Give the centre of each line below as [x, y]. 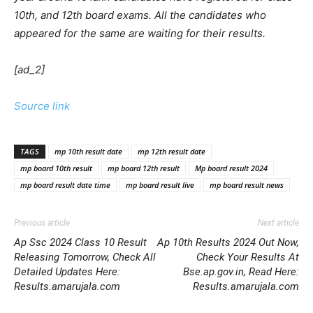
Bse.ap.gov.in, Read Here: [241, 271]
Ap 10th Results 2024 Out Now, [228, 242]
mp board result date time [65, 184]
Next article [278, 223]
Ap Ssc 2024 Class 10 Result [80, 242]
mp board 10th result [56, 168]
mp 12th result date [172, 151]
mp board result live [160, 184]
